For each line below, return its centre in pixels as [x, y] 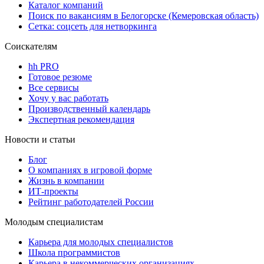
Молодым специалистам [54, 222]
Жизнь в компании [66, 181]
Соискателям [31, 47]
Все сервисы [54, 88]
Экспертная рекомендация [81, 120]
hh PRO [44, 67]
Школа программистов [74, 253]
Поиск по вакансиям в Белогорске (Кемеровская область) [143, 16]
